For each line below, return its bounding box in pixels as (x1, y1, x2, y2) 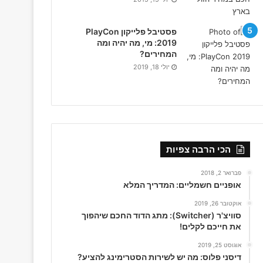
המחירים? (139, 49, 177, 59)
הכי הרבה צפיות (166, 144, 231, 156)
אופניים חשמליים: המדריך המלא (123, 180, 241, 190)
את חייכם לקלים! (179, 221, 241, 232)
